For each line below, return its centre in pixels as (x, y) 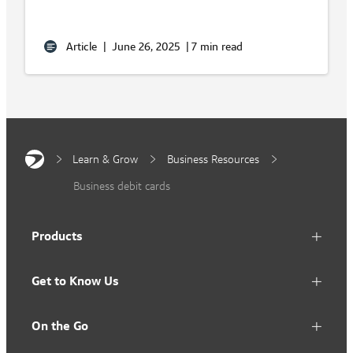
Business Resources (213, 160)
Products (57, 236)
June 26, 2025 (146, 47)
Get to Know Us (75, 281)
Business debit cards (122, 186)
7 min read (217, 47)
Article (82, 47)
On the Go (60, 326)
